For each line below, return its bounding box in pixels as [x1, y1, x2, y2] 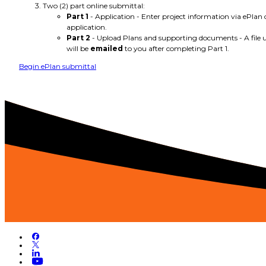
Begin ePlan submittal [19, 61, 96, 71]
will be [66, 43, 90, 53]
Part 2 [66, 33, 90, 42]
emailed [90, 43, 123, 53]
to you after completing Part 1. [123, 43, 229, 53]
